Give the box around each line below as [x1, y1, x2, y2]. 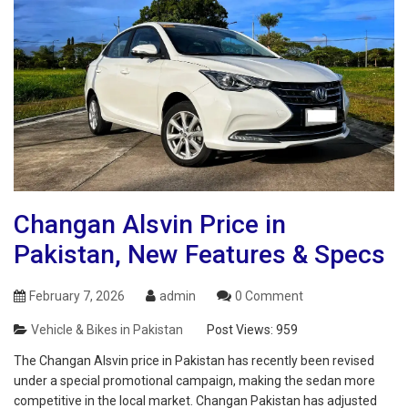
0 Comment [235, 289, 303, 304]
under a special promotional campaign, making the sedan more [14, 373, 375, 389]
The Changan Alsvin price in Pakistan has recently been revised [14, 353, 374, 369]
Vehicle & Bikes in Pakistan [31, 322, 183, 338]
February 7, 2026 [29, 289, 125, 304]
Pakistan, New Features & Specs [14, 240, 385, 270]
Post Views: [207, 322, 273, 338]
